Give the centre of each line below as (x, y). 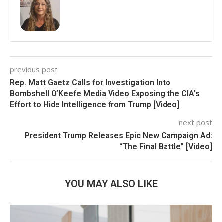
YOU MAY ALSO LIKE (111, 184)
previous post (34, 69)
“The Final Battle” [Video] (166, 146)
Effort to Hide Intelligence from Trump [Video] (95, 104)
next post (195, 122)
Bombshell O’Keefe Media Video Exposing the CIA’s (105, 93)
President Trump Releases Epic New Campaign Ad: (118, 135)
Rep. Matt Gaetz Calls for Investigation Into (90, 82)
